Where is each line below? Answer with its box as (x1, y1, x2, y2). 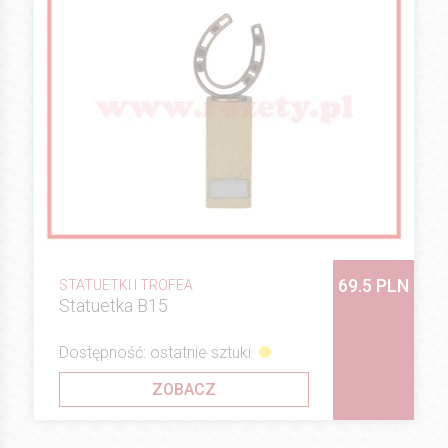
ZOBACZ (152, 379, 216, 399)
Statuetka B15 (59, 294, 168, 316)
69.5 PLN (338, 274, 409, 296)
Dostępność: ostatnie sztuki (59, 342, 251, 362)
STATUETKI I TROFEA (59, 276, 193, 293)
